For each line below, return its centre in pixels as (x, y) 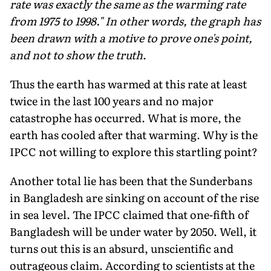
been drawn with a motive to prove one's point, (131, 38)
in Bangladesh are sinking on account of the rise (134, 197)
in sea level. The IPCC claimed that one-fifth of (129, 214)
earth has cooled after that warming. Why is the (134, 134)
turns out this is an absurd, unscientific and (122, 248)
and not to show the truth (76, 54)
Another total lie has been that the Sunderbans (131, 180)
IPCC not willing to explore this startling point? (134, 151)
